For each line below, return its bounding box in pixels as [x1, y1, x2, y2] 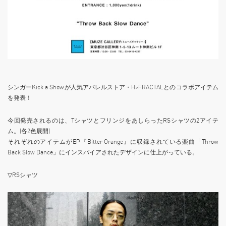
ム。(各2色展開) [8, 127, 50, 135]
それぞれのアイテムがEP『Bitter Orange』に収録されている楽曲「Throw [8, 138, 218, 146]
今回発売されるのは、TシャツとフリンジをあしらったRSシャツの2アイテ [8, 117, 218, 125]
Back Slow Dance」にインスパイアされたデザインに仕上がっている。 [8, 148, 198, 156]
